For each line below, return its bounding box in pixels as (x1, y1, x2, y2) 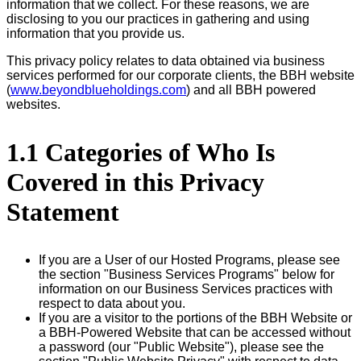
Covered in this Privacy (6, 168, 264, 197)
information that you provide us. (6, 27, 185, 41)
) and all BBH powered (186, 83, 316, 98)
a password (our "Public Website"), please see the (39, 340, 324, 355)
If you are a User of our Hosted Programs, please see (39, 253, 340, 268)
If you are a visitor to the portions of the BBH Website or (39, 311, 352, 326)
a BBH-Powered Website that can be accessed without (39, 326, 351, 340)
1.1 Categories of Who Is (6, 138, 275, 168)
